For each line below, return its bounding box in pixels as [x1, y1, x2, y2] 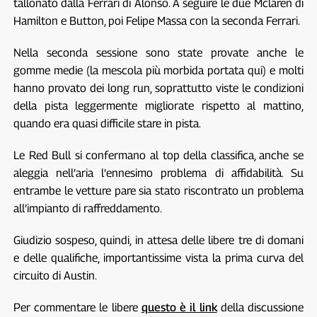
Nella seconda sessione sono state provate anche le [13, 45, 304, 59]
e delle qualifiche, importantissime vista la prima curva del [13, 250, 304, 265]
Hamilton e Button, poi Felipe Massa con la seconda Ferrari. [13, 13, 300, 28]
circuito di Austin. [13, 268, 97, 282]
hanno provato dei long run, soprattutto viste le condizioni [13, 81, 304, 95]
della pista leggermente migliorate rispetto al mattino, [13, 98, 304, 113]
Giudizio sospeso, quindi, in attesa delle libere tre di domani [13, 233, 304, 247]
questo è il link [141, 300, 217, 314]
